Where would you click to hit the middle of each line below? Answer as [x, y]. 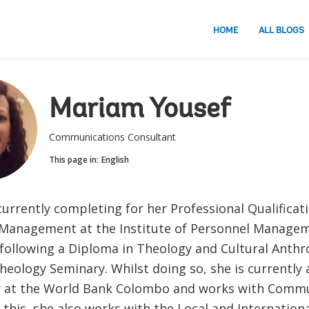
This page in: [73, 160]
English [115, 160]
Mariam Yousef [139, 110]
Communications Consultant [112, 137]
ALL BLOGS [281, 30]
